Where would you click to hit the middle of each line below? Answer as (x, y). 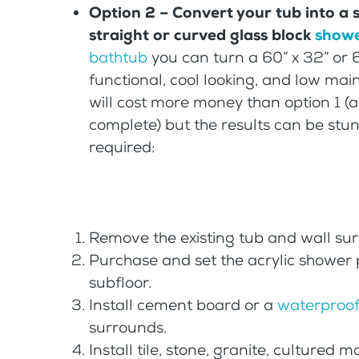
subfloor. (121, 282)
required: (123, 147)
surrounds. (128, 327)
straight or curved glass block (202, 34)
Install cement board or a (184, 305)
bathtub (119, 57)
